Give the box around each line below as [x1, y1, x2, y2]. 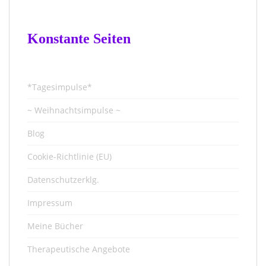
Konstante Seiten [27, 31, 131, 47]
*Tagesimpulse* [27, 81, 92, 93]
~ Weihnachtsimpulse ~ [27, 104, 121, 116]
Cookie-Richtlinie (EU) [27, 151, 112, 163]
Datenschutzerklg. [27, 174, 99, 186]
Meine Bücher [27, 220, 83, 232]
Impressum [27, 197, 72, 209]
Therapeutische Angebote [27, 243, 130, 255]
